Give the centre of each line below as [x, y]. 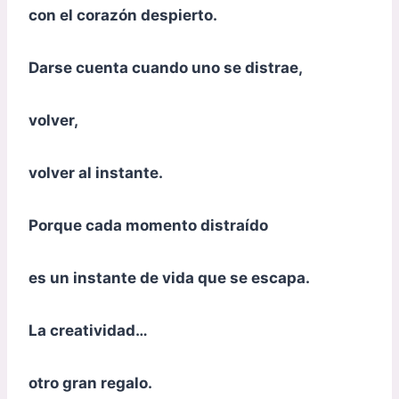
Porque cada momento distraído [148, 225]
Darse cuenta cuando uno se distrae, [166, 67]
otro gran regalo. [90, 383]
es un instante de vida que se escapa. [169, 277]
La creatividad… [88, 330]
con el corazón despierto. [123, 15]
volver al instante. [96, 172]
